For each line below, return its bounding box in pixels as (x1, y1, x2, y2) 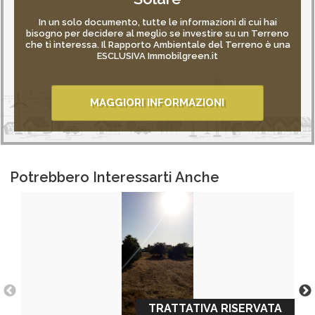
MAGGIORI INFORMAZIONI (90, 96, 225, 109)
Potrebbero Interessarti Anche (10, 169, 219, 186)
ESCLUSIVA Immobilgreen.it (97, 51, 218, 61)
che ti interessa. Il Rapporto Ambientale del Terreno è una (25, 39, 290, 50)
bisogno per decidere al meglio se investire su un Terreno (26, 28, 289, 39)
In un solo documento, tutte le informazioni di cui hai (38, 17, 277, 27)
